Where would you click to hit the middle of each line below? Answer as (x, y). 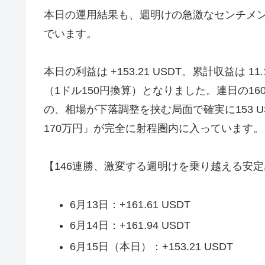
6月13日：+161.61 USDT (130, 204)
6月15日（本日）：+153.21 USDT (151, 246)
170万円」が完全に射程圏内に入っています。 (154, 128)
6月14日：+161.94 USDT (130, 226)
